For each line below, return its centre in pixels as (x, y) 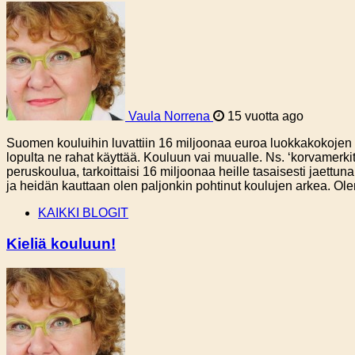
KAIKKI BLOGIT (83, 213)
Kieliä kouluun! (61, 243)
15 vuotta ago (264, 116)
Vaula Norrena (169, 116)
